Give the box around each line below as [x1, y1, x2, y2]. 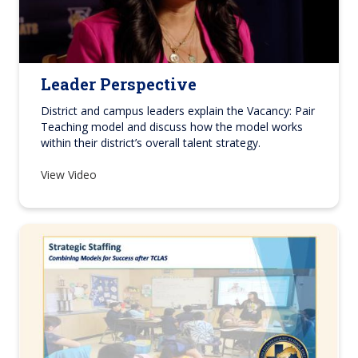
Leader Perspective [41, 74, 197, 95]
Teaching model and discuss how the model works [41, 119, 303, 135]
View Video [41, 167, 100, 183]
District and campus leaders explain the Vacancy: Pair [41, 103, 315, 119]
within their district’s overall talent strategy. [41, 135, 261, 151]
